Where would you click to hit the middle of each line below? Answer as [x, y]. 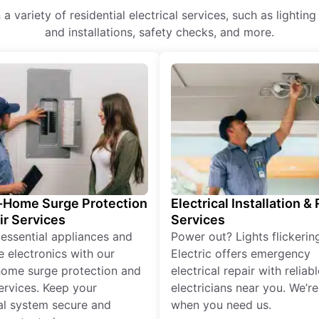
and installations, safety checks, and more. [159, 32]
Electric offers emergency [241, 253]
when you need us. [221, 304]
